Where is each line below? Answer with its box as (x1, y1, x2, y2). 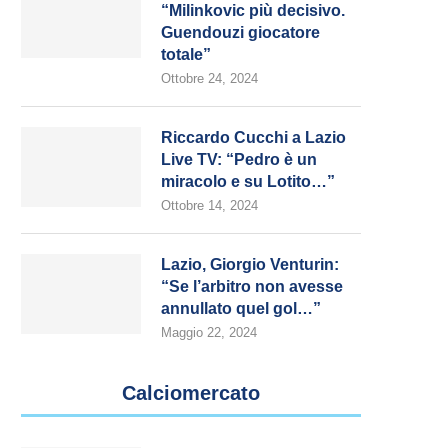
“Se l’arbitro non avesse (161, 278, 343, 295)
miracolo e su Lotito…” (161, 173, 335, 190)
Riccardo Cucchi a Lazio (161, 129, 346, 146)
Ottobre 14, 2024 (161, 198, 258, 213)
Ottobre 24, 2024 (161, 71, 258, 86)
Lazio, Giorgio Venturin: (161, 256, 339, 273)
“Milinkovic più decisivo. (161, 2, 345, 19)
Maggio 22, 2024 (161, 325, 257, 340)
